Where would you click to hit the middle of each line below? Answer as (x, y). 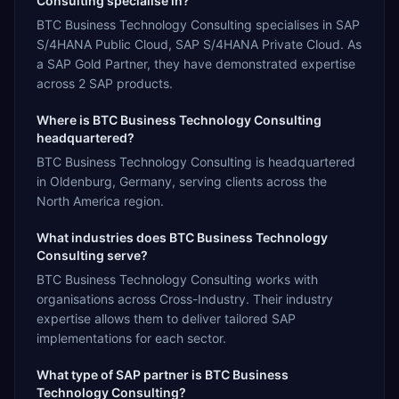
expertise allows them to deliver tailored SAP (166, 318)
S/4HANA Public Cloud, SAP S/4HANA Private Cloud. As (199, 44)
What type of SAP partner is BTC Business (163, 374)
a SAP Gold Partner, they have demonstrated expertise (196, 63)
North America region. (100, 200)
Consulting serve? (92, 255)
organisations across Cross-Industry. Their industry (185, 298)
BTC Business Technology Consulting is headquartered (196, 161)
